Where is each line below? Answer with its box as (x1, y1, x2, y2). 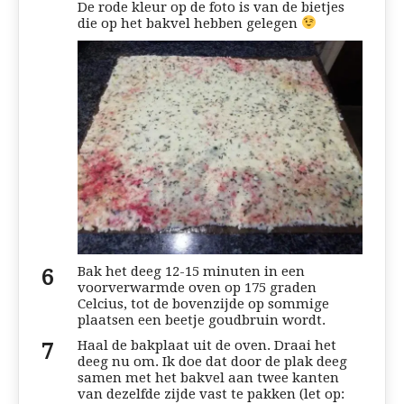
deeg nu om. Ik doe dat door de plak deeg (78, 353, 347, 370)
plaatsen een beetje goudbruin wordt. (78, 311, 326, 328)
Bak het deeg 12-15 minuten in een (78, 262, 305, 280)
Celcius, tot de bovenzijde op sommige (78, 295, 329, 312)
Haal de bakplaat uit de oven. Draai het (78, 336, 336, 353)
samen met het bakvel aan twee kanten (78, 369, 339, 386)
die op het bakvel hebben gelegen (78, 14, 301, 32)
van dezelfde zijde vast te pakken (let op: (78, 385, 344, 402)
